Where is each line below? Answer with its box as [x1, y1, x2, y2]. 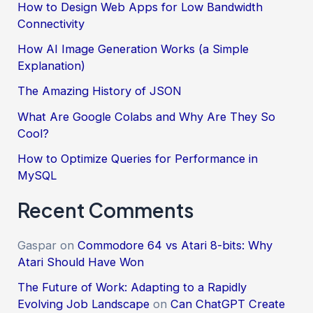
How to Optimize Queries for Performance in [17, 151, 259, 166]
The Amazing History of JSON [17, 84, 182, 99]
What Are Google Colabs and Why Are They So [17, 109, 276, 124]
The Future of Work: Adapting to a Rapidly [17, 280, 247, 295]
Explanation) [17, 59, 86, 73]
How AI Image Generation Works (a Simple [17, 42, 249, 57]
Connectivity [17, 16, 85, 31]
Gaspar [17, 238, 57, 252]
